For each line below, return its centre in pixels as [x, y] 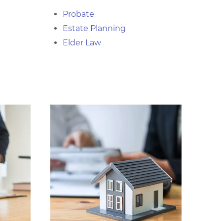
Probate [78, 14]
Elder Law [82, 43]
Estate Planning [94, 28]
